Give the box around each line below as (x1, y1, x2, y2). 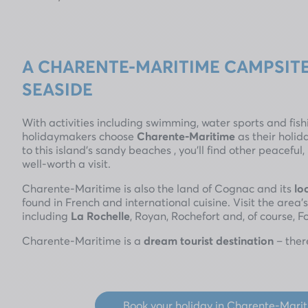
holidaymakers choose (22, 129, 137, 143)
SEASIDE (22, 78, 93, 100)
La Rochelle (71, 208, 130, 223)
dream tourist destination (144, 233, 274, 247)
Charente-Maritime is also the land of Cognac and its (22, 181, 294, 195)
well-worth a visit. (22, 156, 111, 170)
